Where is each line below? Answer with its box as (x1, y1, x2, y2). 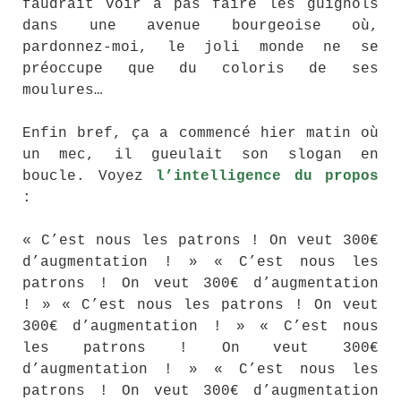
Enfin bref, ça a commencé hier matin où (22, 125, 379, 142)
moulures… (22, 82, 103, 99)
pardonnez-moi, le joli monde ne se (22, 39, 379, 56)
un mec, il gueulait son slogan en (22, 147, 379, 164)
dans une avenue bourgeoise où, (22, 18, 379, 35)
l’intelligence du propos (156, 168, 379, 185)
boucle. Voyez (22, 168, 156, 185)
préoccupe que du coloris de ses (22, 61, 379, 78)
